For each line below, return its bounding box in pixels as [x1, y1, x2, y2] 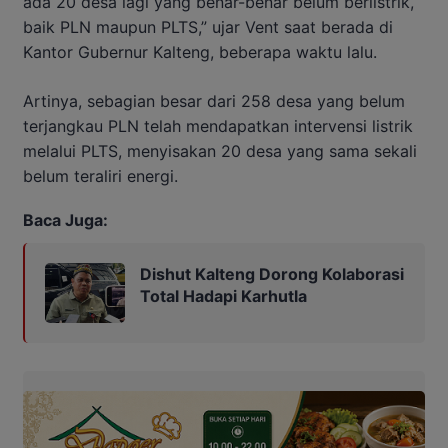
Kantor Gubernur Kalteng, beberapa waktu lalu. [23, 41, 377, 62]
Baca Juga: [23, 209, 108, 230]
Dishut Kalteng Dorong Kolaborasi [140, 263, 404, 284]
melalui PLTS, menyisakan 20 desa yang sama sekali [23, 140, 417, 161]
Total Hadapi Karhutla [140, 285, 307, 306]
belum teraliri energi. [23, 165, 178, 186]
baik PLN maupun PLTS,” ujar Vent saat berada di [23, 16, 393, 37]
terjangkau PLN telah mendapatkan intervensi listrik [23, 115, 413, 136]
